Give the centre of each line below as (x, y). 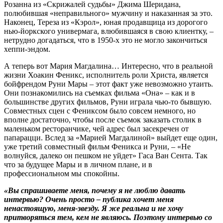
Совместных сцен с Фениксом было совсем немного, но (100, 111)
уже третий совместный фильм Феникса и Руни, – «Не (97, 146)
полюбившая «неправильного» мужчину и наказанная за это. (108, 13)
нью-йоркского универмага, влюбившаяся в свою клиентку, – (109, 31)
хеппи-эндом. (27, 49)
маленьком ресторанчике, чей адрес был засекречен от (96, 128)
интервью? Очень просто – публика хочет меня (89, 199)
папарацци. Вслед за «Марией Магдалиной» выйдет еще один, (111, 137)
